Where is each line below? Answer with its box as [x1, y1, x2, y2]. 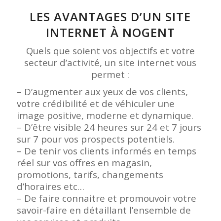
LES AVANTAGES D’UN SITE [30, 8, 191, 25]
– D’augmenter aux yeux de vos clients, [16, 85, 188, 98]
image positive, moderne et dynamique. [16, 109, 193, 121]
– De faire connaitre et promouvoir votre [16, 191, 196, 204]
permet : [91, 68, 130, 80]
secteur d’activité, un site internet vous [24, 56, 197, 69]
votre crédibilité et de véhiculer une [16, 97, 175, 110]
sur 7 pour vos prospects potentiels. [16, 132, 175, 145]
